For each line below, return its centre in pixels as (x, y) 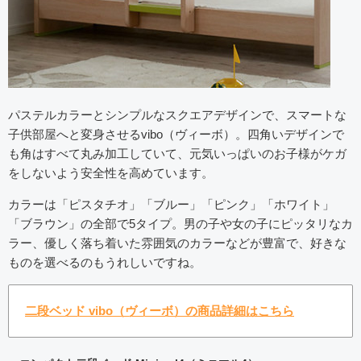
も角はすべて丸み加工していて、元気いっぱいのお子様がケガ (177, 153)
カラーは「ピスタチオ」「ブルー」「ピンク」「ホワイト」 (171, 204)
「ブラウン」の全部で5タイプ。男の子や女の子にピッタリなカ (180, 223)
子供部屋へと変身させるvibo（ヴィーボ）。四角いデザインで (176, 134)
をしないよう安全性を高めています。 (111, 172)
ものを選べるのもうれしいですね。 (105, 262)
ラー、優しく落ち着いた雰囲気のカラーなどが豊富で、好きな (177, 243)
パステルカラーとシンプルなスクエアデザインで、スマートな (177, 114)
